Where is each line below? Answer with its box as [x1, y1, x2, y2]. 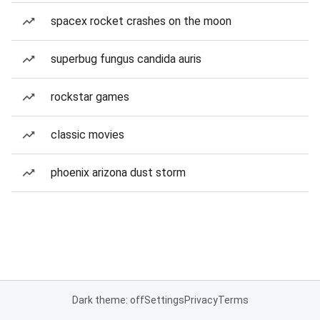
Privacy [184, 294, 218, 306]
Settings [144, 294, 184, 306]
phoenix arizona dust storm [51, 166, 186, 179]
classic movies [51, 128, 124, 141]
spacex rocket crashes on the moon [51, 14, 231, 28]
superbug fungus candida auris [51, 52, 201, 66]
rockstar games [51, 90, 129, 104]
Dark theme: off [71, 294, 144, 306]
